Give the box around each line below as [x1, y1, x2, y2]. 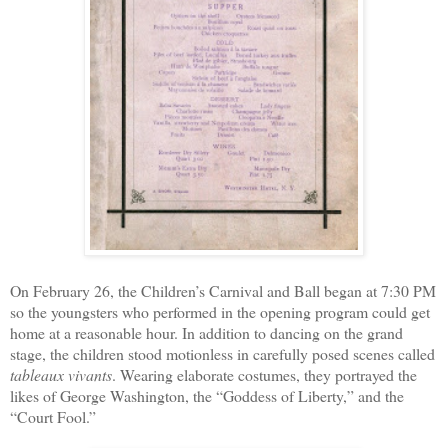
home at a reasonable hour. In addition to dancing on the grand [10, 321, 403, 343]
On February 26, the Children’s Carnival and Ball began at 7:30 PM [10, 279, 436, 301]
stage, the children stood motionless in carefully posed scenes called [10, 342, 435, 364]
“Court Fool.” [10, 405, 101, 427]
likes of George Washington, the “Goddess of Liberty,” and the [10, 384, 404, 406]
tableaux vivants [10, 363, 112, 385]
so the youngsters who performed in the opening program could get [10, 300, 430, 322]
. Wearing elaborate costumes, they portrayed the [112, 363, 417, 385]
